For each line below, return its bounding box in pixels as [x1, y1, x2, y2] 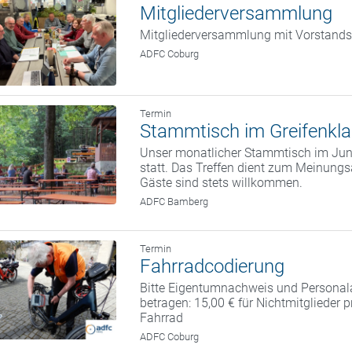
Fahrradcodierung [140, 255, 285, 278]
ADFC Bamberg [140, 196, 209, 208]
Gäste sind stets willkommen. [140, 175, 303, 191]
